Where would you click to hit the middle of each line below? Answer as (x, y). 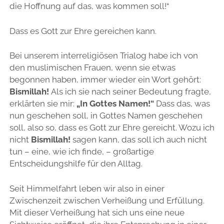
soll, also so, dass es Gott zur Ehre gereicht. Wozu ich (112, 128)
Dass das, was (183, 104)
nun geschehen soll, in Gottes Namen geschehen (106, 116)
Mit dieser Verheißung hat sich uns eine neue (97, 212)
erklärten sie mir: (42, 104)
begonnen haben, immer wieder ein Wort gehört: (105, 80)
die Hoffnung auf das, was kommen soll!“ (89, 6)
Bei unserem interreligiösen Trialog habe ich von (103, 56)
